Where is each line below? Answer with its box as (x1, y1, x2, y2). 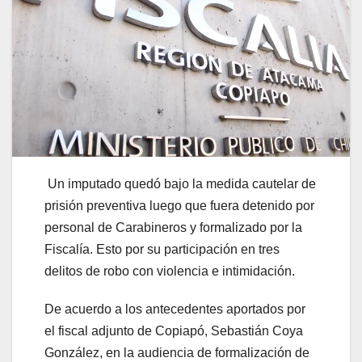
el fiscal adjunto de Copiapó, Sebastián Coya (44, 324, 303, 339)
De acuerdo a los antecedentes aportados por (44, 302, 305, 317)
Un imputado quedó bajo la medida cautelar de (44, 177, 316, 192)
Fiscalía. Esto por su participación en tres (44, 242, 280, 257)
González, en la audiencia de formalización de (44, 346, 309, 360)
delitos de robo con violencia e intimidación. (44, 264, 295, 279)
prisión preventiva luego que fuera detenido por (44, 199, 314, 213)
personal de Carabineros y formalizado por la (44, 221, 302, 235)
